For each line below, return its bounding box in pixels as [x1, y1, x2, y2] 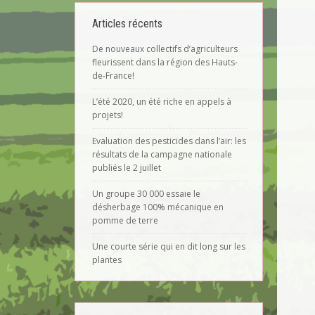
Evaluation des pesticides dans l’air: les [92, 135, 246, 147]
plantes [92, 254, 122, 266]
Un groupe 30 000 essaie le [92, 188, 200, 200]
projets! [92, 109, 123, 121]
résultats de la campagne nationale [92, 148, 232, 160]
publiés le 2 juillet [92, 162, 161, 174]
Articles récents [92, 17, 162, 30]
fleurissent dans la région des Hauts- [92, 56, 238, 68]
